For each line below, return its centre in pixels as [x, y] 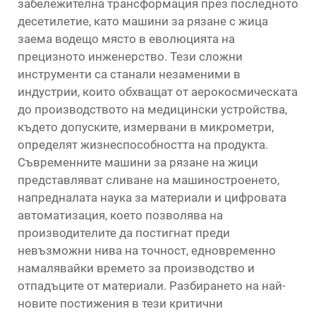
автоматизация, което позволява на [120, 215]
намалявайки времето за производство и [136, 268]
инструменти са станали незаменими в [129, 74]
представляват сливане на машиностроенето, [148, 180]
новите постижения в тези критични [120, 303]
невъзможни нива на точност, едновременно [147, 250]
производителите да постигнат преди [124, 233]
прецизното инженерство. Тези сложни [130, 56]
